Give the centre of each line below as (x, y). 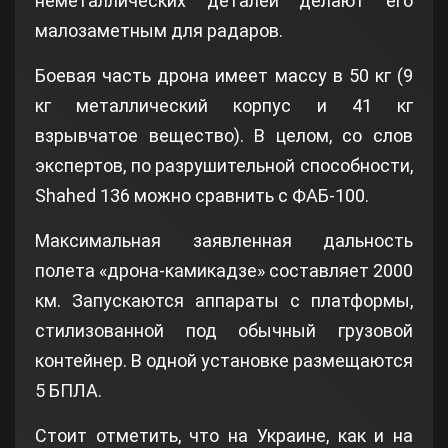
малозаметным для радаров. (159, 30)
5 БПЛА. (68, 390)
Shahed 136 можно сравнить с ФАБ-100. (202, 195)
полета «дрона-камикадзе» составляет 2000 (224, 270)
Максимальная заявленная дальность (224, 240)
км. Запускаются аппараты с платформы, (224, 300)
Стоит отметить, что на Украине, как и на (224, 435)
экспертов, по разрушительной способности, (224, 165)
